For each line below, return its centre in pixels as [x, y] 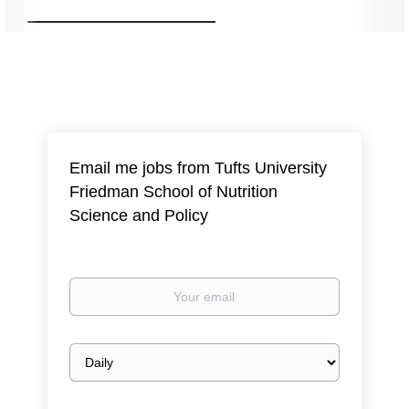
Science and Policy [139, 215]
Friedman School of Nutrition [174, 192]
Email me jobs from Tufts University [199, 168]
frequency [98, 370]
